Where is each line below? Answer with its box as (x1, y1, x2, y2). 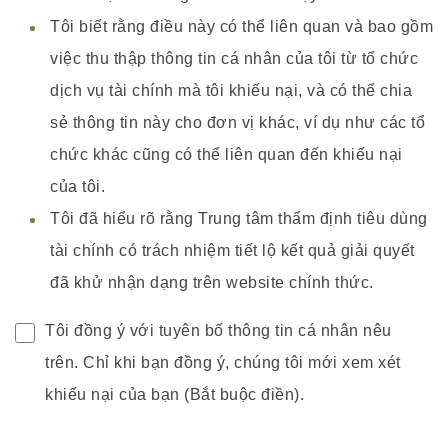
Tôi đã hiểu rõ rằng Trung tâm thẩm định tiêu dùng (50, 210, 428, 227)
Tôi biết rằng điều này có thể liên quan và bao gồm (50, 18, 433, 35)
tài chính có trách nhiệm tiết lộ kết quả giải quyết (50, 242, 415, 259)
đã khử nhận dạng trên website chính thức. (50, 274, 374, 291)
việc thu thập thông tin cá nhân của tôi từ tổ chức (50, 50, 418, 67)
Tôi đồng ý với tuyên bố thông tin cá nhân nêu (45, 322, 392, 339)
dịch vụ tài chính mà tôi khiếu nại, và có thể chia (50, 82, 412, 99)
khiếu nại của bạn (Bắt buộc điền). (45, 386, 304, 403)
